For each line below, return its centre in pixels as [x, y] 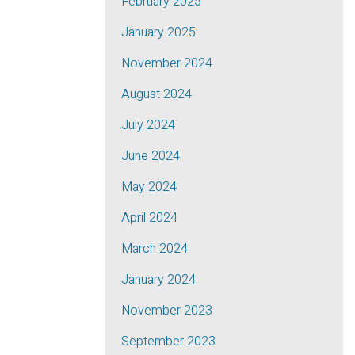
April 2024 [149, 218]
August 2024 [157, 94]
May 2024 [149, 187]
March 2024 [155, 249]
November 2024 [167, 63]
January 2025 [158, 32]
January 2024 [158, 280]
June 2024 [151, 156]
